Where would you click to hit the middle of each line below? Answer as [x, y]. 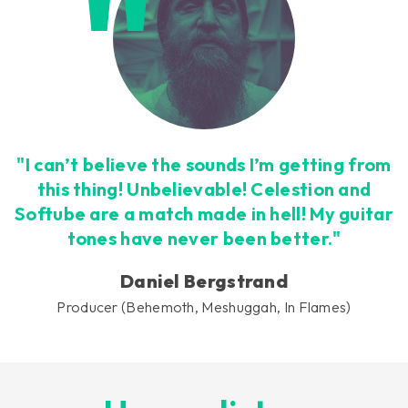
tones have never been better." [204, 239]
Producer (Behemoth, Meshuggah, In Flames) [204, 307]
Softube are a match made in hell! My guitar [204, 214]
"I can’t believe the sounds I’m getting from [204, 165]
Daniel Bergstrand [204, 281]
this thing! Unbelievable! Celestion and [204, 189]
